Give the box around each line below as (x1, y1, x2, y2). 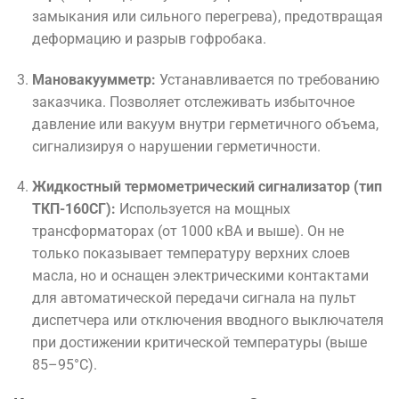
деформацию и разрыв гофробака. (31, 29, 266, 47)
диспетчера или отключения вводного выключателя (31, 312, 384, 330)
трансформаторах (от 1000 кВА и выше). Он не (31, 223, 344, 240)
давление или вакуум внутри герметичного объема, (31, 115, 379, 133)
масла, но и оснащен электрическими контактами (31, 267, 369, 285)
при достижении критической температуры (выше (31, 334, 367, 352)
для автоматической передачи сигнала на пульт (31, 289, 356, 307)
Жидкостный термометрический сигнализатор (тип (31, 178, 382, 196)
